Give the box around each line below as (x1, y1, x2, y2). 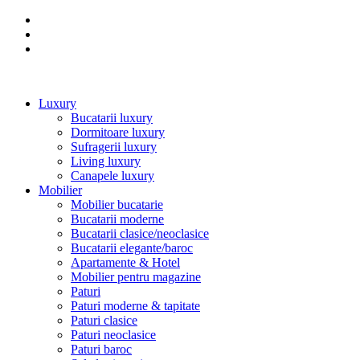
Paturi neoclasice (71, 328, 156, 342)
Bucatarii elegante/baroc (71, 241, 193, 255)
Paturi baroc (71, 342, 132, 356)
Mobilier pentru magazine (71, 270, 201, 284)
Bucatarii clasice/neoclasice (71, 227, 209, 240)
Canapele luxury (71, 169, 154, 182)
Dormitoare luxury (71, 125, 165, 139)
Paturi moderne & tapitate (71, 299, 200, 313)
